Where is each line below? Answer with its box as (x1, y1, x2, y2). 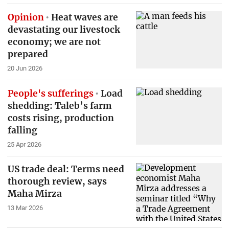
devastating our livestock (7, 24, 120, 36)
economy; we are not (7, 36, 101, 48)
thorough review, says (7, 176, 107, 188)
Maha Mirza (7, 188, 62, 200)
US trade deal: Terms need (7, 164, 124, 175)
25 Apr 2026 (7, 140, 41, 148)
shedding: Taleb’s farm (7, 100, 112, 111)
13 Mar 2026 (7, 204, 43, 212)
